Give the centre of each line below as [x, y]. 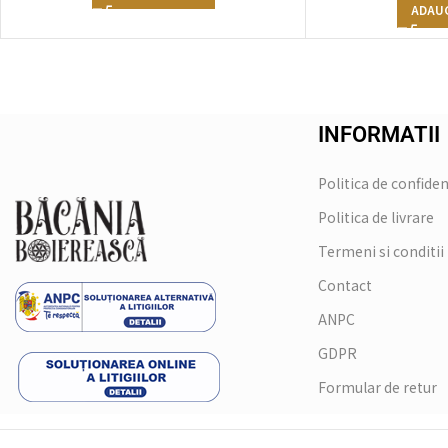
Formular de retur [377, 387]
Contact [345, 285]
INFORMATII [379, 135]
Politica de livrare [376, 217]
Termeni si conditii [381, 251]
